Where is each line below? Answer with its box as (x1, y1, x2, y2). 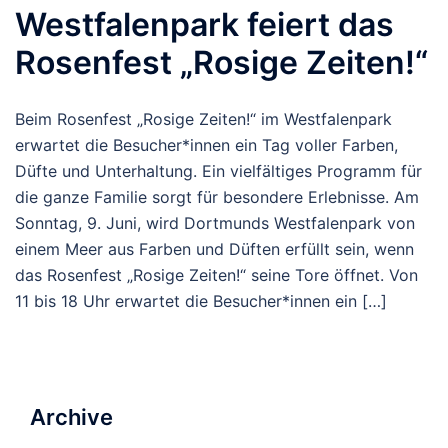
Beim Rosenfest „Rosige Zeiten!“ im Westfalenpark (15, 109, 392, 130)
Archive (30, 404, 113, 431)
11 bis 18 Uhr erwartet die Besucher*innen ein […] (15, 291, 387, 312)
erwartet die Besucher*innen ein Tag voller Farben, (15, 135, 398, 156)
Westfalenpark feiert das (15, 5, 394, 45)
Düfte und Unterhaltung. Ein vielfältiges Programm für (15, 161, 422, 182)
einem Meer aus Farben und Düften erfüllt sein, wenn (15, 239, 414, 260)
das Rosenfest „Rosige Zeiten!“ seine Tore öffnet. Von (15, 265, 418, 286)
